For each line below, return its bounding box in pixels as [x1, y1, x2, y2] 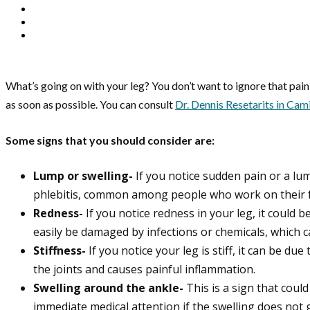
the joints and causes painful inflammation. [33, 262, 255, 277]
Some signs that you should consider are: [6, 134, 215, 147]
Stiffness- [33, 243, 89, 259]
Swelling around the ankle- [33, 280, 183, 296]
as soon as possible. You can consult [6, 98, 175, 111]
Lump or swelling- [33, 168, 136, 184]
